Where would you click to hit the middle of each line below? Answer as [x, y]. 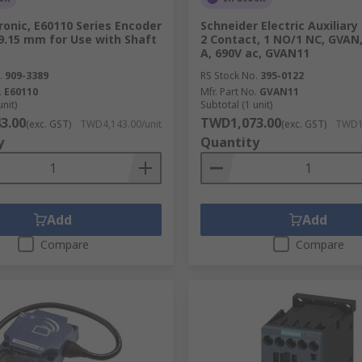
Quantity [229, 142]
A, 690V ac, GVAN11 [255, 53]
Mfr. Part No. [228, 92]
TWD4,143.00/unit [120, 124]
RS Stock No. [229, 76]
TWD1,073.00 [240, 123]
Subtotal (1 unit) [236, 105]
